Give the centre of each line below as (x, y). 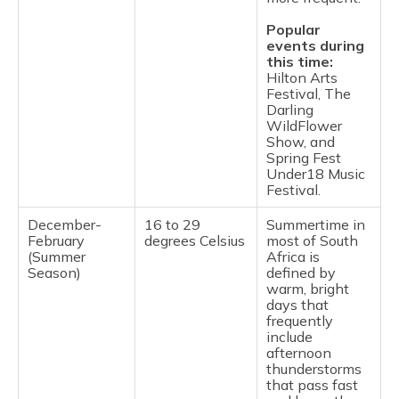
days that (297, 305)
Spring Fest (304, 158)
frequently (300, 321)
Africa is (293, 256)
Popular (293, 29)
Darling (290, 110)
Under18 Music (316, 174)
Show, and (301, 142)
